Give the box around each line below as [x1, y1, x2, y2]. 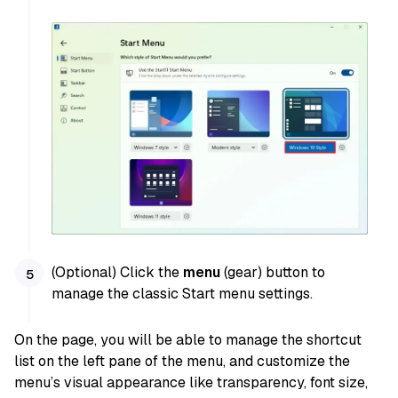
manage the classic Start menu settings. [52, 284, 314, 304]
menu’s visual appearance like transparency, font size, [14, 372, 368, 392]
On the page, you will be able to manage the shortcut [14, 330, 362, 349]
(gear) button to [220, 263, 326, 283]
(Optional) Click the [52, 263, 184, 283]
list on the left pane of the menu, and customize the [14, 351, 350, 370]
